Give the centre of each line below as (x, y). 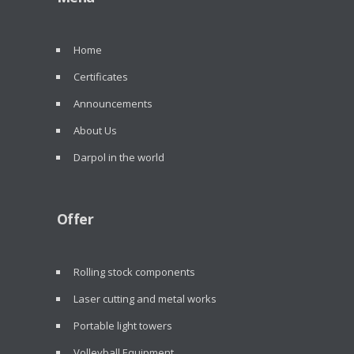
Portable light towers (122, 325)
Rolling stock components (134, 271)
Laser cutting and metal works (145, 298)
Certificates (100, 76)
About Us (95, 130)
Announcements (113, 103)
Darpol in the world (119, 157)
